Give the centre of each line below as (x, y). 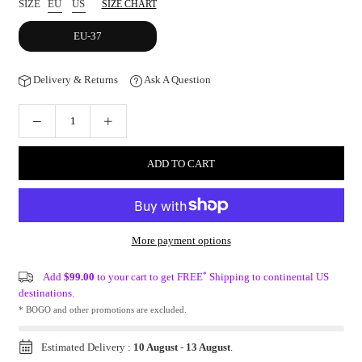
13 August (208, 347)
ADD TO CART (181, 163)
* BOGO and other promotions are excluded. (102, 310)
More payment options (181, 241)
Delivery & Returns (74, 80)
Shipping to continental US (267, 277)
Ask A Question (176, 80)
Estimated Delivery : (87, 347)
